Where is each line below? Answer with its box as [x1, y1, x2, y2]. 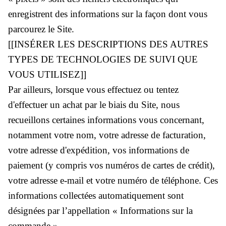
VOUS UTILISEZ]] [8, 69, 86, 80]
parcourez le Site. [8, 23, 74, 34]
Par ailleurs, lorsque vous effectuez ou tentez [8, 84, 179, 95]
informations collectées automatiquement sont [8, 190, 184, 201]
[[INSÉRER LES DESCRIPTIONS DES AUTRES [8, 38, 208, 49]
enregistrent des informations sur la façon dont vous [8, 8, 207, 19]
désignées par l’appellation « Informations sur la [8, 205, 193, 216]
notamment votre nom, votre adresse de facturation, [8, 129, 206, 140]
